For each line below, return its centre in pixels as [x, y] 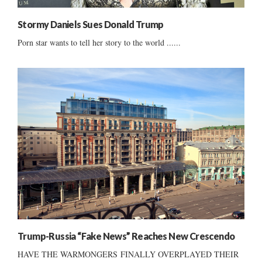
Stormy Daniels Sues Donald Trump [91, 25]
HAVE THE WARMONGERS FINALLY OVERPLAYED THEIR [128, 254]
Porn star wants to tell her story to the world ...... [99, 43]
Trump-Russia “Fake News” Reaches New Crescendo [126, 236]
